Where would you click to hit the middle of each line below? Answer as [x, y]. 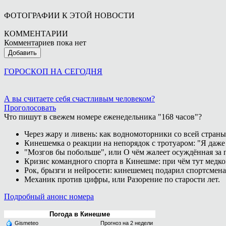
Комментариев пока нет [45, 42]
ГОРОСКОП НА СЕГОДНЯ [53, 71]
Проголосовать [30, 107]
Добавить [22, 52]
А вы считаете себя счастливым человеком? [79, 98]
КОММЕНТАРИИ [36, 33]
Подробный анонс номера [49, 196]
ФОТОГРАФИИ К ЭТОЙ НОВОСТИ [69, 15]
